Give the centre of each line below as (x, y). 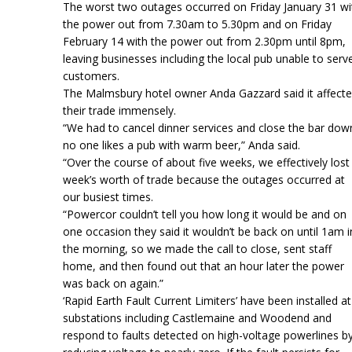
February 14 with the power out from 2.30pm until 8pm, (204, 42)
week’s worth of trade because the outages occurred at (204, 180)
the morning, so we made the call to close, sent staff (197, 249)
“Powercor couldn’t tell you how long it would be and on (205, 214)
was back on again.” (113, 284)
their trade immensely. (119, 111)
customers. (91, 76)
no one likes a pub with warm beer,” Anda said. (181, 145)
